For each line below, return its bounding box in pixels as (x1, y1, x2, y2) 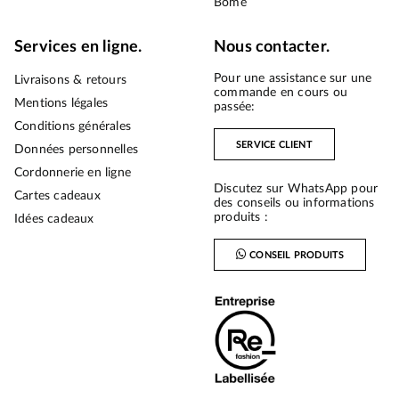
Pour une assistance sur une (214, 72, 372, 85)
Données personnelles (14, 143, 138, 157)
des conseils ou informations (214, 197, 375, 210)
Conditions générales (14, 120, 131, 134)
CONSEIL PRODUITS (249, 249, 345, 260)
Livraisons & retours (14, 74, 126, 87)
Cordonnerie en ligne (14, 167, 131, 180)
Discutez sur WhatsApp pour (214, 183, 379, 196)
